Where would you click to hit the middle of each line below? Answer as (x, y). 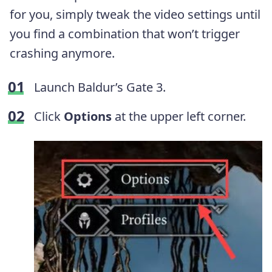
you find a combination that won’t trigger (125, 33)
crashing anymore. (62, 53)
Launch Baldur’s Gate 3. (100, 87)
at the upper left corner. (179, 116)
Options (88, 116)
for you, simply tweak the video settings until (135, 14)
